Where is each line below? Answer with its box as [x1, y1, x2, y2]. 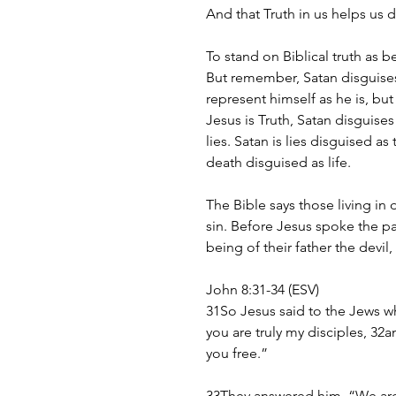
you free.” [206, 345, 268, 362]
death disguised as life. [206, 154, 351, 171]
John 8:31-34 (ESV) [206, 281, 319, 299]
